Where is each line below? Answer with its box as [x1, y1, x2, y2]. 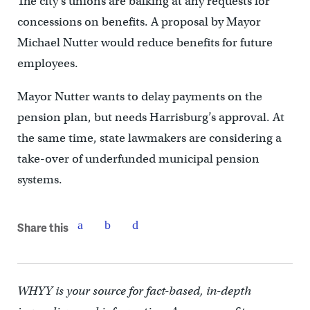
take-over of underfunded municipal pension [17, 152, 259, 166]
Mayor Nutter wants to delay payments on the [17, 89, 262, 104]
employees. [17, 56, 78, 71]
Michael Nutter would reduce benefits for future [17, 35, 273, 50]
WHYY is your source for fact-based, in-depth [17, 284, 251, 298]
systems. [17, 172, 62, 187]
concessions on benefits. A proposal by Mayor [17, 15, 261, 29]
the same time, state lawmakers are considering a [17, 131, 282, 145]
